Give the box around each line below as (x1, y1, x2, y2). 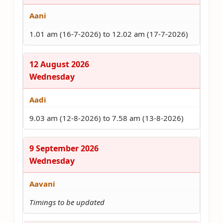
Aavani (29, 179, 55, 189)
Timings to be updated (29, 197, 105, 207)
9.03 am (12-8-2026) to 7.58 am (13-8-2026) (29, 113, 184, 123)
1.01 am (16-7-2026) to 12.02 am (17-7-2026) (29, 29, 188, 39)
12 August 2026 (29, 59, 89, 70)
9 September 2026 (29, 143, 99, 154)
